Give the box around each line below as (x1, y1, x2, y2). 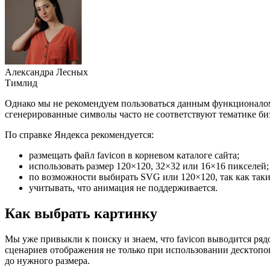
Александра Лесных (5, 67, 88, 78)
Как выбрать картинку (5, 206, 161, 222)
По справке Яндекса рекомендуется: (5, 130, 154, 140)
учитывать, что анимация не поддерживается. (29, 183, 218, 193)
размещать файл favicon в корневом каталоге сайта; (29, 150, 239, 161)
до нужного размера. (5, 256, 90, 266)
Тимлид (5, 78, 37, 89)
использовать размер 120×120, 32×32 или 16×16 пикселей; (29, 161, 269, 172)
